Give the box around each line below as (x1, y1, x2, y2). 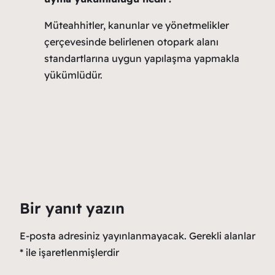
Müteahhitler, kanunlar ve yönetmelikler (44, 19, 229, 32)
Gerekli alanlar (189, 230, 255, 242)
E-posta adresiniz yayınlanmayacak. (20, 230, 187, 242)
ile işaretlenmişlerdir (23, 246, 119, 259)
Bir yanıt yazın (20, 199, 125, 218)
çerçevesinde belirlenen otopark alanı (44, 36, 219, 48)
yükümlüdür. (44, 69, 103, 82)
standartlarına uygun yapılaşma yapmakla (44, 52, 239, 65)
